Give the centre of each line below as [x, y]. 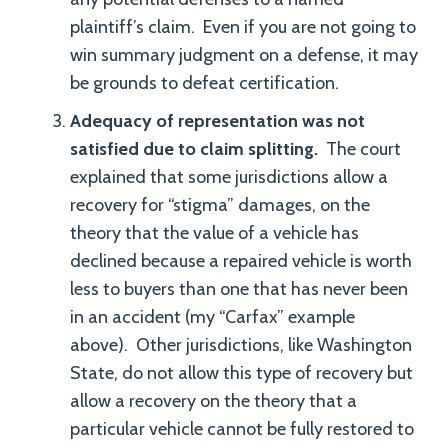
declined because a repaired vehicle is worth [241, 261]
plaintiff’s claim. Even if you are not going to [243, 27]
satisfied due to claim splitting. [194, 149]
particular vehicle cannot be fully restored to [242, 429]
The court [359, 149]
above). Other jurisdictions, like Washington [241, 345]
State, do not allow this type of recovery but [241, 373]
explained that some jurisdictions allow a [229, 177]
